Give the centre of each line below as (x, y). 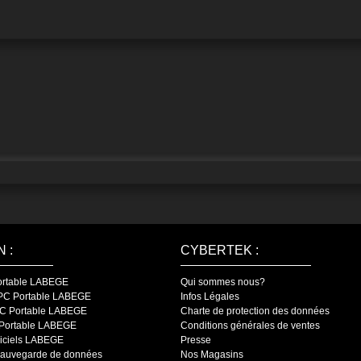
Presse (196, 340)
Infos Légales (210, 296)
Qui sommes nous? (223, 282)
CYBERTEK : (220, 250)
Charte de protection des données (255, 311)
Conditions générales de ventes (250, 325)
